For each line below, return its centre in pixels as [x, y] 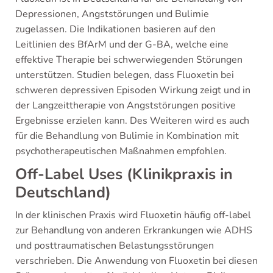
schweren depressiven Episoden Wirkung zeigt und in [133, 90]
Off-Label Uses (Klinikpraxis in [124, 174]
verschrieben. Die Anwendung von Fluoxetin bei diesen [136, 261]
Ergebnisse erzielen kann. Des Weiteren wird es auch [132, 121]
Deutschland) [63, 193]
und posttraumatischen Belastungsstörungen [115, 246]
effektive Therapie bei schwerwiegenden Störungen [129, 60]
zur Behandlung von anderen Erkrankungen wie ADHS [134, 230]
